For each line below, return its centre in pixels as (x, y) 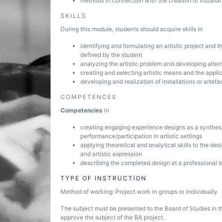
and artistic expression (111, 154)
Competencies (82, 110)
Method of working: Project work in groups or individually (139, 192)
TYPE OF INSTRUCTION (104, 178)
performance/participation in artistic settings (141, 136)
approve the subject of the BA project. (112, 217)
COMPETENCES (89, 97)
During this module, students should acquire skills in (132, 29)
